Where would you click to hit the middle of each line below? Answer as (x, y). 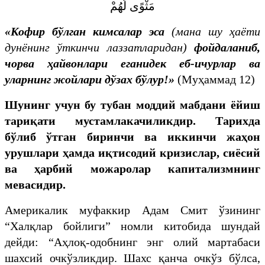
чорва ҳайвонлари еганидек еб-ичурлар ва (132, 63)
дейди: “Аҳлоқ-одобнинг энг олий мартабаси (132, 242)
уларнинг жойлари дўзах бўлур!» (91, 79)
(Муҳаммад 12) (216, 79)
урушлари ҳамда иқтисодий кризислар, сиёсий (132, 152)
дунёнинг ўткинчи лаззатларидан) (99, 47)
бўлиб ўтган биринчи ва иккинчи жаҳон (132, 136)
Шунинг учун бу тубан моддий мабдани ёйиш (132, 104)
